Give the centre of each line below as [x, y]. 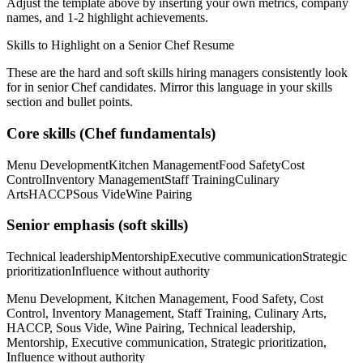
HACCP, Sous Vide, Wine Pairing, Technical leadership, [151, 328]
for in [22, 88]
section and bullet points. [70, 102]
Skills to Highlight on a [67, 45]
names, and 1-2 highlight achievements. [107, 18]
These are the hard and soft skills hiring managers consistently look [177, 73]
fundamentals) [166, 133]
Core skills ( [45, 133]
